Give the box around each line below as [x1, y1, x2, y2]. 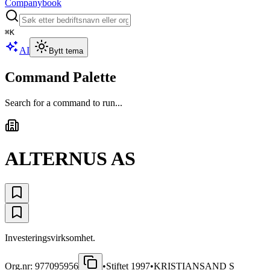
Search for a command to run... [5, 97, 122, 108]
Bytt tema [49, 46, 83, 55]
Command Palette [5, 69, 116, 85]
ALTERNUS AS [5, 148, 136, 170]
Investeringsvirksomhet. [5, 232, 95, 243]
